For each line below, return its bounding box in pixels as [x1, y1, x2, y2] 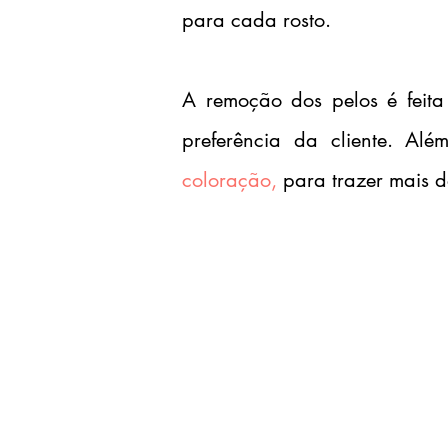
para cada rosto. [182, 7, 331, 33]
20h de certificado [241, 274, 438, 308]
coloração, [182, 167, 277, 193]
